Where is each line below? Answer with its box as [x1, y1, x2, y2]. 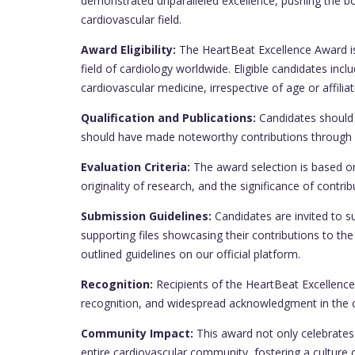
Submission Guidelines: [81, 208, 212, 224]
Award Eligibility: [81, 42, 176, 58]
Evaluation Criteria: [81, 159, 190, 175]
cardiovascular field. [81, 12, 181, 28]
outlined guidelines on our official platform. [81, 246, 300, 262]
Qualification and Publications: [81, 110, 256, 126]
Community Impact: [81, 326, 193, 342]
